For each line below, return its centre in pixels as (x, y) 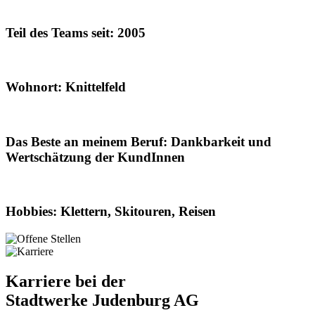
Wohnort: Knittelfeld (66, 87)
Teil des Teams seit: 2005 (76, 32)
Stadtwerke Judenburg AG (102, 300)
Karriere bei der (66, 281)
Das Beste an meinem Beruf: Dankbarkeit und (139, 141)
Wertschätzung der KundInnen (95, 157)
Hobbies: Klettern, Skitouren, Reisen (111, 212)
